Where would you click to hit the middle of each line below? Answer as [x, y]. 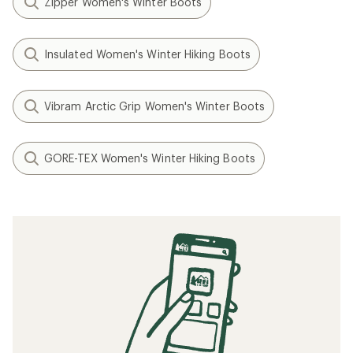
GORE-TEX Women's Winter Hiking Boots [150, 158]
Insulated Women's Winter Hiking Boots [147, 54]
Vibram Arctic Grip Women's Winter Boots [155, 106]
